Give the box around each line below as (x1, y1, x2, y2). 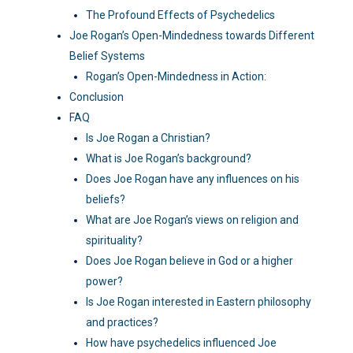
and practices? (86, 315, 158, 329)
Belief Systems (69, 49, 145, 62)
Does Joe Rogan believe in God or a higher (86, 254, 293, 267)
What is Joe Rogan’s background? (86, 151, 251, 165)
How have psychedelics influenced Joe (86, 336, 277, 349)
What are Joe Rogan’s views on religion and (86, 213, 299, 226)
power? (86, 274, 123, 288)
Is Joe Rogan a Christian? (86, 131, 210, 144)
